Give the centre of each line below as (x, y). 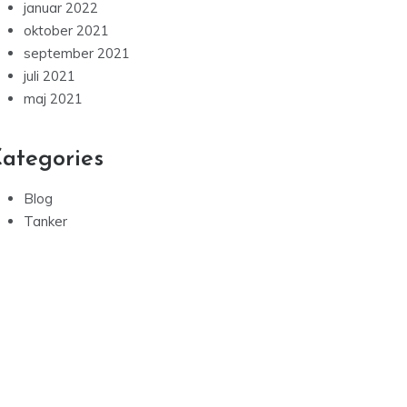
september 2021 (77, 54)
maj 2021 (53, 99)
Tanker (45, 222)
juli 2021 (50, 76)
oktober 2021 (66, 31)
